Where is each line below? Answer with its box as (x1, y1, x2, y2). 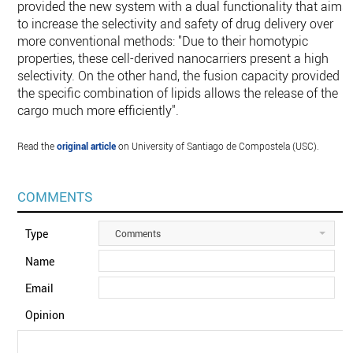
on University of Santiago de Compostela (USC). (116, 139, 320, 153)
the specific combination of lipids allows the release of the (17, 84, 339, 102)
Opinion (25, 307, 65, 323)
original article (57, 139, 117, 153)
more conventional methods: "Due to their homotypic (17, 32, 309, 50)
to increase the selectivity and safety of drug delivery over (17, 15, 334, 33)
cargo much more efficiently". (17, 102, 180, 120)
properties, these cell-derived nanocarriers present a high (17, 50, 329, 68)
